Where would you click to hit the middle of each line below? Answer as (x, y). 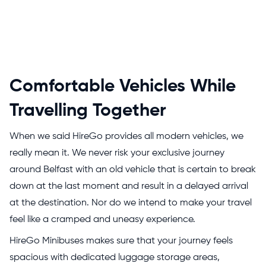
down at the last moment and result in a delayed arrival (129, 186)
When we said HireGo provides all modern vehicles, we (126, 137)
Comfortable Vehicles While (123, 87)
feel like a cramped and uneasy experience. (104, 220)
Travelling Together (88, 111)
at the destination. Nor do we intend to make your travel (131, 203)
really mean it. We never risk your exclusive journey (117, 153)
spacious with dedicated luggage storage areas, (115, 258)
